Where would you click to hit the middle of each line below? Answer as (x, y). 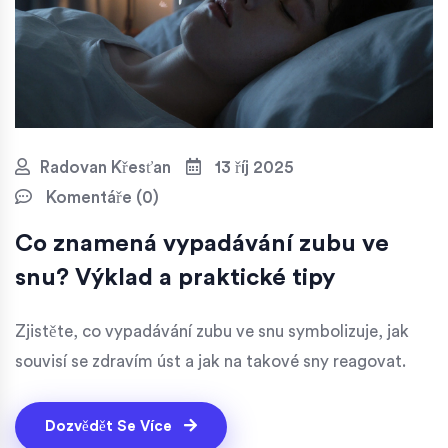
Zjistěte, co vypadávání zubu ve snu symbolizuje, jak (212, 331)
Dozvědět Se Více (110, 426)
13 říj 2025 (252, 167)
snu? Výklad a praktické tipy (175, 277)
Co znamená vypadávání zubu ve (202, 243)
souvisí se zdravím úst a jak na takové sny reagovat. (210, 361)
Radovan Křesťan (105, 167)
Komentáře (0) (100, 197)
